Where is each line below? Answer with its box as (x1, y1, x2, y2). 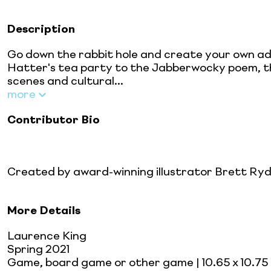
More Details (7, 205, 80, 217)
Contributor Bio (7, 114, 100, 126)
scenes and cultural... (7, 76, 123, 87)
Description (7, 24, 75, 35)
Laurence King (7, 230, 87, 242)
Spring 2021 (7, 244, 70, 255)
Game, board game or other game (7, 257, 194, 269)
